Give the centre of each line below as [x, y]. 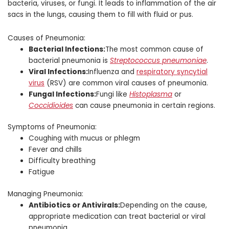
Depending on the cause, [164, 205]
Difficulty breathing [62, 161]
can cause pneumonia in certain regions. [144, 105]
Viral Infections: [59, 72]
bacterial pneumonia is [70, 60]
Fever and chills [55, 150]
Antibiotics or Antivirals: [75, 205]
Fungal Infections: [63, 94]
